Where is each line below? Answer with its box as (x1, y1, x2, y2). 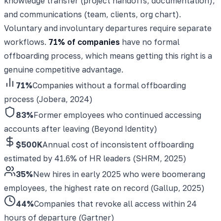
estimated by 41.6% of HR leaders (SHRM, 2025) (4, 153, 186, 163)
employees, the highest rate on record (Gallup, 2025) (4, 183, 205, 193)
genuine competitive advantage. (4, 64, 123, 74)
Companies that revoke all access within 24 (34, 198, 197, 209)
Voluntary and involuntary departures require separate (4, 23, 212, 33)
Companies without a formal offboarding (33, 80, 186, 90)
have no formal (120, 37, 180, 47)
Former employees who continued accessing (34, 110, 201, 120)
